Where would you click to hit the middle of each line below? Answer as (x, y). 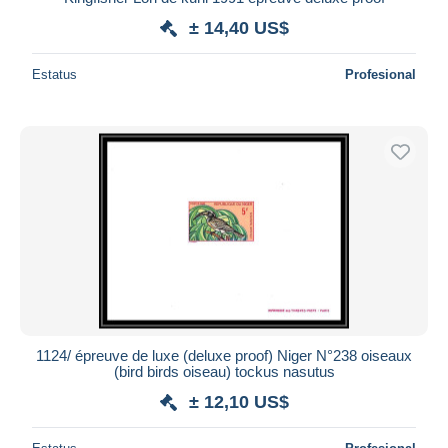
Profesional (380, 74)
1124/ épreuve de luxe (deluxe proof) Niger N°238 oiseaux (224, 355)
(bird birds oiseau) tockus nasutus (224, 371)
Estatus (54, 74)
